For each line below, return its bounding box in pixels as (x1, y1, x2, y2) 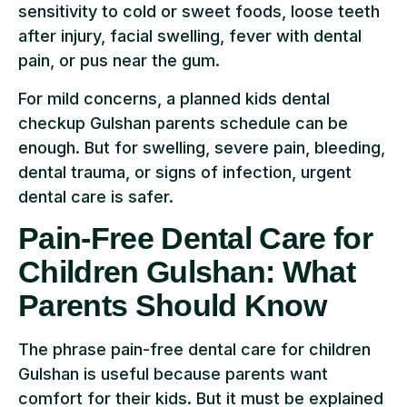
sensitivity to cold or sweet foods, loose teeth (18, 2, 380, 22)
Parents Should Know (18, 288, 327, 323)
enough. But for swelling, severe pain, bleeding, (18, 137, 385, 157)
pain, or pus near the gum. (18, 51, 220, 71)
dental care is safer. (18, 186, 174, 206)
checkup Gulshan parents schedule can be (18, 113, 348, 133)
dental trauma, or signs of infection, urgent (18, 162, 352, 182)
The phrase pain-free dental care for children (18, 340, 371, 360)
